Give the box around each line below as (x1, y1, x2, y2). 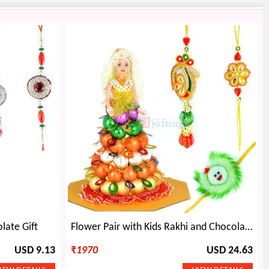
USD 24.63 (207, 246, 253, 256)
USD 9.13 (14, 246, 55, 256)
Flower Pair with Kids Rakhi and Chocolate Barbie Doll (245, 222, 252, 233)
